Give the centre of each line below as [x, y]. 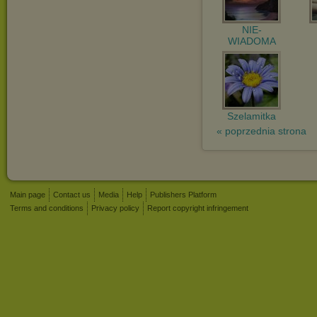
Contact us [72, 195]
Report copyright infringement [198, 208]
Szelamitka [252, 116]
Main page [28, 195]
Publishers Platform [183, 195]
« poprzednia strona [261, 131]
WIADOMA [252, 41]
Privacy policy [115, 208]
